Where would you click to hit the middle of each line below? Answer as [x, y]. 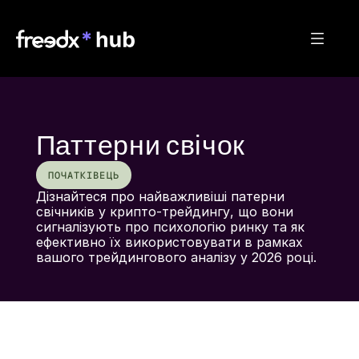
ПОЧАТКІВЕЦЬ [83, 175]
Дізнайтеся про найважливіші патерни [160, 196]
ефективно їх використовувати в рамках [169, 242]
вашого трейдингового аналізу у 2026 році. [176, 257]
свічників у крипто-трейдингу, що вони [164, 212]
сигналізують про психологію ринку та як [170, 227]
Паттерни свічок [140, 146]
